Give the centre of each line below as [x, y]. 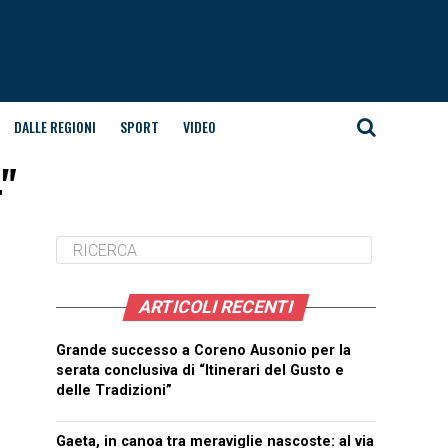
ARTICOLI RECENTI [216, 307]
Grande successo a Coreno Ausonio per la [203, 350]
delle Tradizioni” [114, 390]
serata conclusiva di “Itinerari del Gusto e [200, 370]
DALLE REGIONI [54, 126]
